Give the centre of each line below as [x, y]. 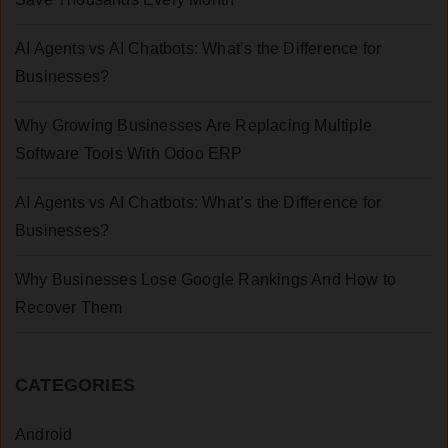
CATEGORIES [75, 385]
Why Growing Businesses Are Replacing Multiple [194, 126]
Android [44, 435]
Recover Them [69, 308]
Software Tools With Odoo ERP [129, 154]
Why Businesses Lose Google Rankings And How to [206, 280]
